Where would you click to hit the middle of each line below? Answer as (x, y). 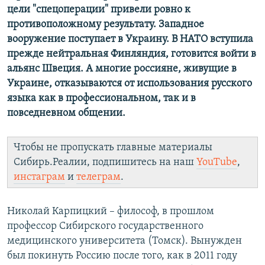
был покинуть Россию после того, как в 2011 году (122, 256)
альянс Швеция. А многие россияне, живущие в (122, 69)
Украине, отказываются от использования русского (130, 84)
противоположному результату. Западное (106, 25)
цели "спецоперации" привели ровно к (99, 10)
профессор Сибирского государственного (105, 227)
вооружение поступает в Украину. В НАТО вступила (130, 40)
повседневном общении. (66, 114)
